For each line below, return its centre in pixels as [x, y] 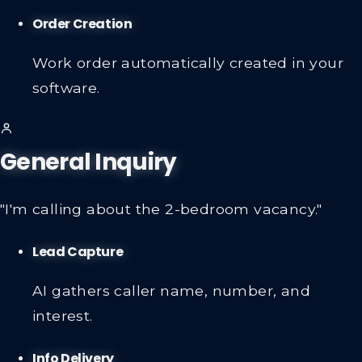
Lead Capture [78, 252]
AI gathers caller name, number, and [171, 290]
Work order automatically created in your [188, 62]
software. [66, 87]
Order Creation [82, 24]
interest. [63, 315]
